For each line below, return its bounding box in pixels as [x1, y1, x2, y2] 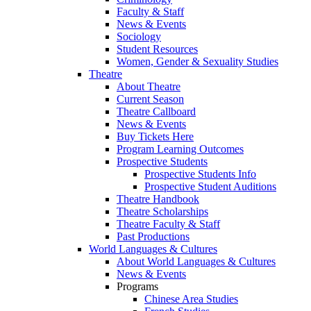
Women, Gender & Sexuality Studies [117, 56, 278, 68]
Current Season [117, 93, 184, 106]
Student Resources [117, 43, 198, 56]
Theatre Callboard [117, 106, 196, 118]
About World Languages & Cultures [117, 255, 276, 268]
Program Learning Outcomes [117, 143, 244, 155]
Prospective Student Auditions [144, 180, 276, 193]
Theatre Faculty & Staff [117, 218, 220, 230]
